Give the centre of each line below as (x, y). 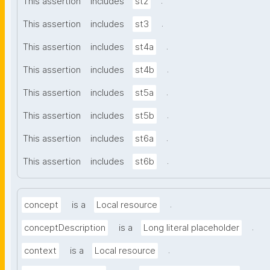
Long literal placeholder (191, 228)
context (40, 251)
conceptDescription (65, 228)
